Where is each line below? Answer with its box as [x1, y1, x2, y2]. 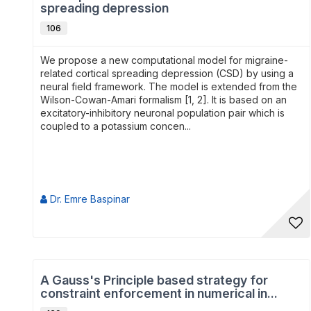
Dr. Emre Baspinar [47, 193, 130, 205]
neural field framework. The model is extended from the [40, 81, 297, 92]
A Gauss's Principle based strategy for [40, 273, 268, 287]
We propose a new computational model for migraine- [40, 54, 288, 66]
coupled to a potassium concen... [40, 120, 191, 132]
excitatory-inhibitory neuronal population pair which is [40, 107, 285, 119]
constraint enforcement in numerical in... [40, 286, 278, 301]
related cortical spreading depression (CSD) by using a [40, 67, 294, 79]
